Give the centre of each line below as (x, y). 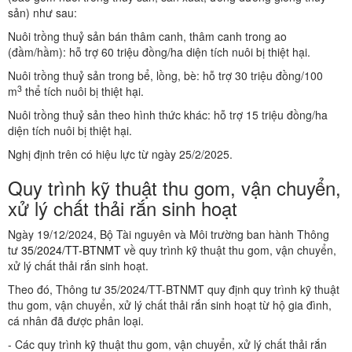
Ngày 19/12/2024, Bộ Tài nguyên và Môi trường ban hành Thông (169, 235)
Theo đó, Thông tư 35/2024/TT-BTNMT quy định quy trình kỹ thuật (174, 290)
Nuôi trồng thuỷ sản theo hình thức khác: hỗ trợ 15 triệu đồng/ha (168, 115)
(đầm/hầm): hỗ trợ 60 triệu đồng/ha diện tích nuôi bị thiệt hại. (159, 52)
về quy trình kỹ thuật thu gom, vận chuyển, (229, 250)
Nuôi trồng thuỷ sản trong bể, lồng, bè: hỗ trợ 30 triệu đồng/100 (165, 76)
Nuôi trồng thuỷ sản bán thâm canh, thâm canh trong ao (147, 37)
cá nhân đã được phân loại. (76, 321)
